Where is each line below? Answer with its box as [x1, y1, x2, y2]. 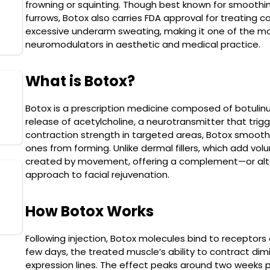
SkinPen [127, 5, 161, 17]
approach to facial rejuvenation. [25, 168, 169, 181]
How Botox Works [25, 201, 154, 221]
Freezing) [127, 101, 169, 114]
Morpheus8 [127, 184, 177, 197]
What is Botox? [25, 71, 135, 91]
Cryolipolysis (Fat [127, 88, 203, 101]
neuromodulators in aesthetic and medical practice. [25, 38, 260, 51]
